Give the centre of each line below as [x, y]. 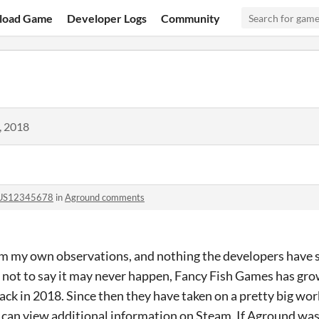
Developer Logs [107, 18]
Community [191, 18]
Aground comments [105, 197]
